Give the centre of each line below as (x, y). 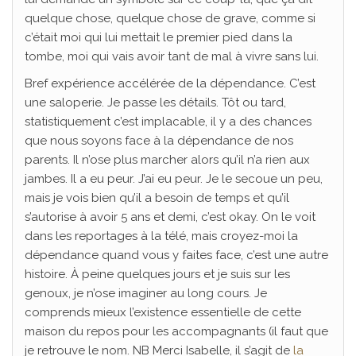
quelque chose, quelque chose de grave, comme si (170, 19)
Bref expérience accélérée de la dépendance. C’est (170, 84)
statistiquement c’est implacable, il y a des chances (168, 122)
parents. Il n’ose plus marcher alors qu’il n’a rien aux (167, 160)
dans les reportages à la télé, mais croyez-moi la (161, 236)
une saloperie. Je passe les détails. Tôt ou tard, (155, 103)
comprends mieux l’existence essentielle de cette (163, 313)
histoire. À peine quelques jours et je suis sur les (157, 275)
